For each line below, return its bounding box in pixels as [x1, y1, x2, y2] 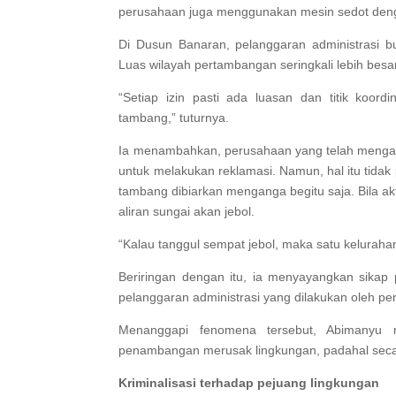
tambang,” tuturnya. [118, 110, 230, 126]
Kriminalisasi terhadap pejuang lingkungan [118, 376, 380, 391]
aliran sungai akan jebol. [118, 204, 255, 219]
